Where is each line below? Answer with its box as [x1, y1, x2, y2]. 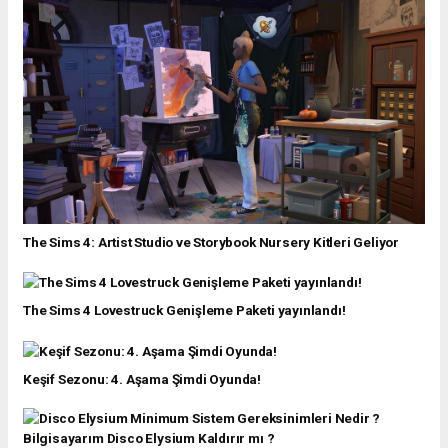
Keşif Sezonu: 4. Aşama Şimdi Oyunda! [23, 370, 262, 387]
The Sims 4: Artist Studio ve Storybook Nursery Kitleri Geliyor [23, 233, 400, 250]
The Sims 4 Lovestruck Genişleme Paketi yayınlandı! [23, 302, 346, 319]
